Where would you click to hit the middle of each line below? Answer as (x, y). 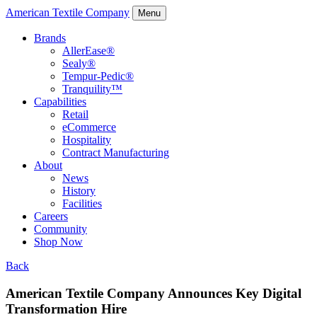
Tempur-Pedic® (98, 76)
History (79, 191)
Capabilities (60, 102)
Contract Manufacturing (116, 152)
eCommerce (89, 127)
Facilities (82, 203)
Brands (50, 38)
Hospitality (87, 140)
